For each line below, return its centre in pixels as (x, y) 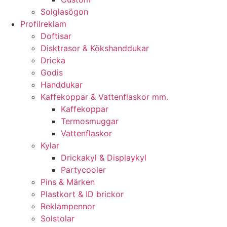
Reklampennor (68, 206)
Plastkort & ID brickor (82, 194)
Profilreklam (43, 24)
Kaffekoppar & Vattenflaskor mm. (104, 97)
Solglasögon (64, 12)
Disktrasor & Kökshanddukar (95, 48)
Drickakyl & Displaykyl (104, 158)
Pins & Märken (68, 182)
